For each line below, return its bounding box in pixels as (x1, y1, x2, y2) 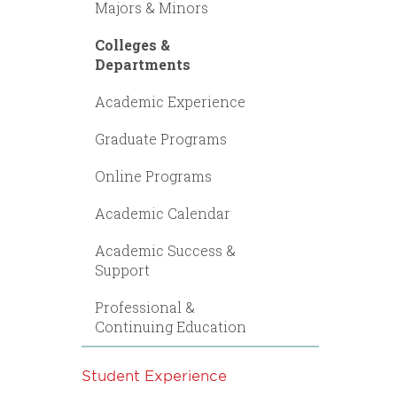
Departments (95, 55, 191, 74)
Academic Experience (95, 92, 245, 111)
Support (95, 261, 150, 279)
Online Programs (95, 167, 212, 185)
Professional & (95, 298, 195, 316)
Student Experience (82, 366, 227, 384)
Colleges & (95, 35, 170, 54)
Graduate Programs (95, 129, 227, 148)
